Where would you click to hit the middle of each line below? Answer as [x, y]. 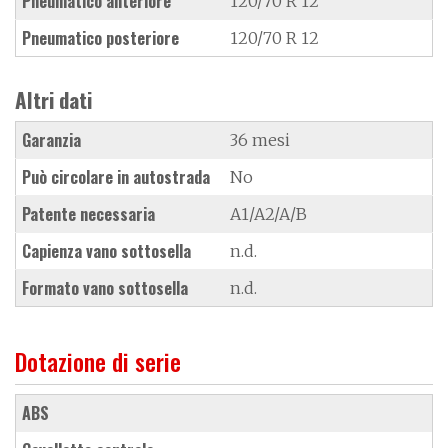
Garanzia [51, 139]
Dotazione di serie [98, 360]
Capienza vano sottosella [106, 250]
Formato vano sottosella [105, 287]
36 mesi [260, 139]
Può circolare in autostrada [116, 176]
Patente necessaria [88, 213]
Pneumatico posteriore [100, 37]
